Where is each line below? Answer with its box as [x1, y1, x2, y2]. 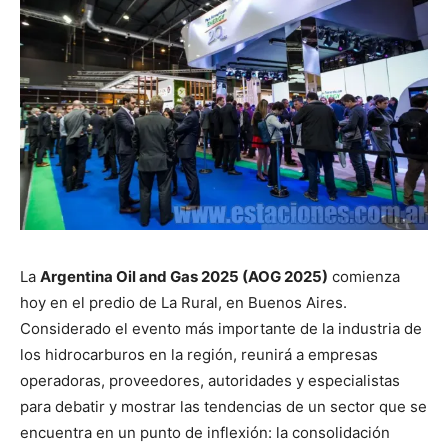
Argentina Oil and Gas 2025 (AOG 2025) [40, 266, 328, 286]
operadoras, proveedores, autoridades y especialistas [20, 370, 400, 390]
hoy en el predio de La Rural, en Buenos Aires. [20, 292, 347, 312]
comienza [328, 266, 400, 286]
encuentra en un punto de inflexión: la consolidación [20, 422, 390, 442]
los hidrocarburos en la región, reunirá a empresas [20, 344, 378, 364]
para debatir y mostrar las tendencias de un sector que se [20, 396, 427, 416]
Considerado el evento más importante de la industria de [20, 318, 422, 338]
